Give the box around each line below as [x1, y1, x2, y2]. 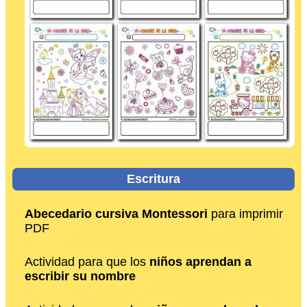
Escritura [127, 171, 180, 186]
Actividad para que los [25, 255, 149, 269]
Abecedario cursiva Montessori [25, 207, 208, 221]
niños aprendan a [149, 255, 251, 269]
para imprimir [208, 207, 283, 221]
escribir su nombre [25, 269, 136, 284]
